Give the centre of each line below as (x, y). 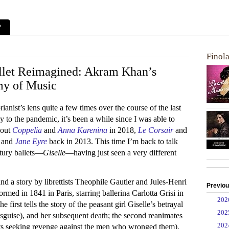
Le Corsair (156, 130)
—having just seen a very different (121, 153)
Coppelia (27, 130)
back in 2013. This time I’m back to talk (113, 142)
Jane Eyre (31, 142)
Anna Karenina (83, 130)
